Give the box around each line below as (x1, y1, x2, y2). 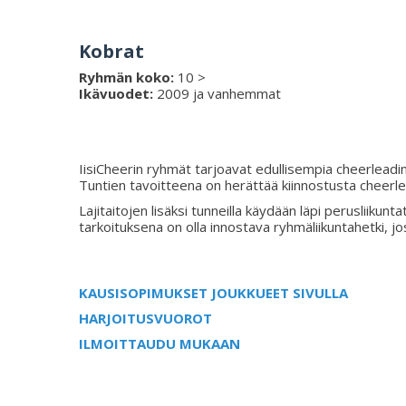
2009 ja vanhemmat (157, 84, 281, 102)
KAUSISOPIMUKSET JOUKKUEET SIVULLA (79, 284, 348, 302)
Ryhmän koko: (79, 68, 174, 86)
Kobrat (79, 39, 144, 63)
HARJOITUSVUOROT (79, 309, 212, 327)
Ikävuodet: (79, 84, 157, 102)
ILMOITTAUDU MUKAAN (79, 334, 240, 353)
